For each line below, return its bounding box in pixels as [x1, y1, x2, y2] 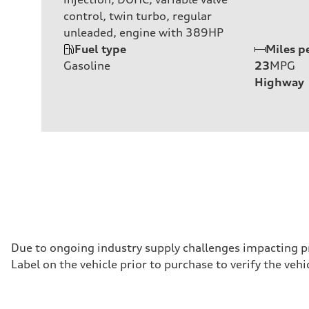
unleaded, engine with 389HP [63, 25, 223, 39]
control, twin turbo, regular [63, 8, 212, 23]
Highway [255, 74, 304, 89]
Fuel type [74, 41, 126, 56]
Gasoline [63, 58, 110, 72]
